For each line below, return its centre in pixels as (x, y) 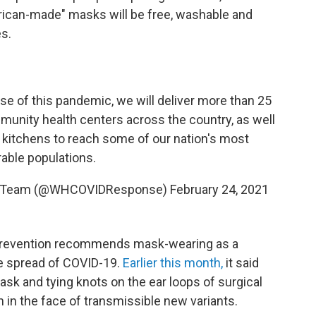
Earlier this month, (174, 263)
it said (242, 263)
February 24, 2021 (219, 189)
